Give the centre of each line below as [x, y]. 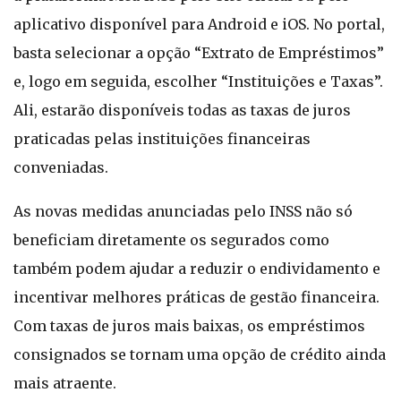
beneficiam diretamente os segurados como [171, 240]
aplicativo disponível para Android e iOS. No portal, [199, 24]
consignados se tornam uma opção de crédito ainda [200, 354]
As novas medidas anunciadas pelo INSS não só [183, 211]
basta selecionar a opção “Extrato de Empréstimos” [199, 53]
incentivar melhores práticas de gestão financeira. [196, 297]
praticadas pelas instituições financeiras [162, 139]
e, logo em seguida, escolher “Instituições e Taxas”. [198, 81]
